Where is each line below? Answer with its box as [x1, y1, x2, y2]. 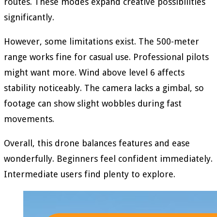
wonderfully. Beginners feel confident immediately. [4, 154, 213, 164]
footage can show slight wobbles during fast [4, 98, 182, 109]
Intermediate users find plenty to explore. [4, 169, 175, 180]
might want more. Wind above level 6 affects [4, 67, 185, 78]
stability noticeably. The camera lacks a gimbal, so [4, 83, 204, 93]
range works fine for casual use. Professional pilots [4, 52, 209, 62]
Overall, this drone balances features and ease [4, 138, 190, 149]
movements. [4, 114, 54, 124]
